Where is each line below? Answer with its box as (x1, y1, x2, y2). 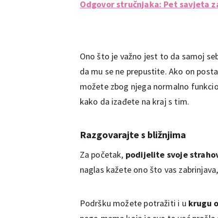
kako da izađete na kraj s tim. (79, 95, 190, 107)
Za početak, (79, 148, 124, 160)
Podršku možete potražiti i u (79, 197, 188, 209)
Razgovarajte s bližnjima (79, 128, 186, 141)
